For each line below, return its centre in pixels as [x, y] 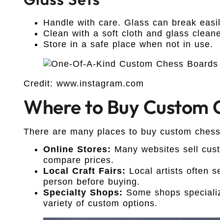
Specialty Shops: [83, 193]
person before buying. [92, 182]
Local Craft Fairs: [84, 171]
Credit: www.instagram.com [84, 83]
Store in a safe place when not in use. [128, 44]
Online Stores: [77, 150]
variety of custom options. [100, 204]
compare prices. [79, 160]
